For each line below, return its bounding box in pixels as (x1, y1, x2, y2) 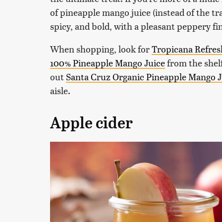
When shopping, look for (50, 42, 152, 55)
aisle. (50, 84, 70, 97)
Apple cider (50, 113, 133, 132)
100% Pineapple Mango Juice (50, 56, 165, 69)
